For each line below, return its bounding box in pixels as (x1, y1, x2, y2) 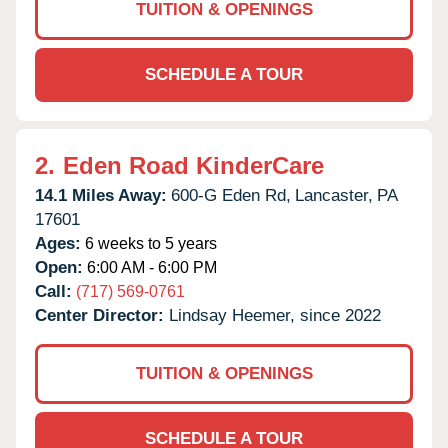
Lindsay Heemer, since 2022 (169, 305, 381, 325)
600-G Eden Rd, (171, 185, 291, 205)
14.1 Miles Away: (35, 185, 167, 205)
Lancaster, (295, 185, 373, 205)
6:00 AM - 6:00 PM (83, 258, 217, 276)
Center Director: (35, 305, 169, 325)
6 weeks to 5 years (81, 234, 217, 252)
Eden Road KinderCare (63, 151, 324, 179)
